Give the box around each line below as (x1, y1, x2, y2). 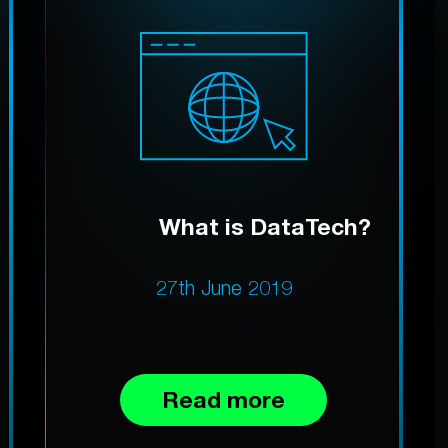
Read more (162, 385, 286, 413)
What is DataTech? (158, 212, 371, 240)
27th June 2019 (155, 275, 292, 299)
